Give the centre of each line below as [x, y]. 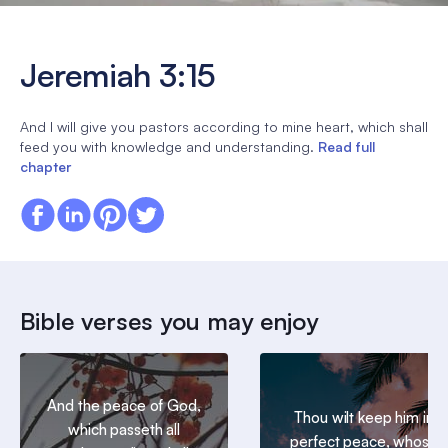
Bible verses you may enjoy [169, 320]
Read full [346, 146]
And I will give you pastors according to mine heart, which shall [224, 126]
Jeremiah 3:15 [118, 75]
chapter [45, 166]
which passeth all [124, 430]
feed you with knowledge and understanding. [167, 146]
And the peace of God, [124, 406]
